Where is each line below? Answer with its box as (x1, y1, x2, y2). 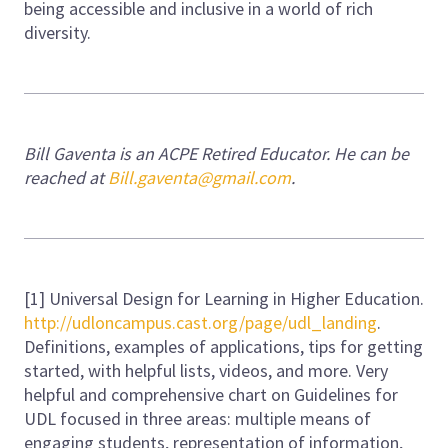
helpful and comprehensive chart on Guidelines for (24, 382, 398, 406)
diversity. (24, 20, 95, 44)
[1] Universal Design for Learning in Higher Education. (24, 286, 424, 310)
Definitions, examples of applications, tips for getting (24, 334, 423, 358)
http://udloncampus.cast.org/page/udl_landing (24, 310, 377, 334)
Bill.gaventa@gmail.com (108, 165, 291, 189)
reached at (24, 165, 108, 189)
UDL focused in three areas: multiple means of (24, 406, 371, 430)
